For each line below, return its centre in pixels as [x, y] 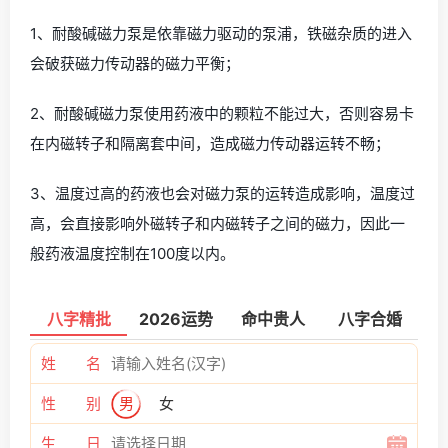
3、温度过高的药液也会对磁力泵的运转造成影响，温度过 [222, 193]
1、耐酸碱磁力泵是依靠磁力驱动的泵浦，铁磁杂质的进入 [221, 33]
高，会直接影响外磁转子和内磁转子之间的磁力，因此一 [217, 223]
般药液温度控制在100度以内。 [132, 253]
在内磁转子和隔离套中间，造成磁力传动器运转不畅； [210, 143]
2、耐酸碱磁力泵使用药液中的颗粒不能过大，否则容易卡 [222, 113]
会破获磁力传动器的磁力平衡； [135, 63]
